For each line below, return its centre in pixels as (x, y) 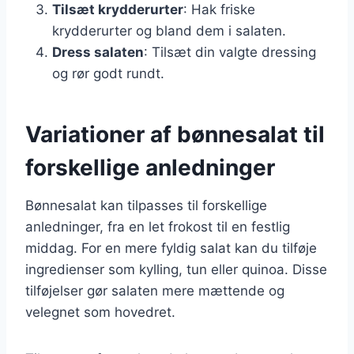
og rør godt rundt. (108, 73)
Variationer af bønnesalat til (175, 134)
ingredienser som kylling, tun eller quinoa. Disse (176, 269)
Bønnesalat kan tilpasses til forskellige (146, 205)
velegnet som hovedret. (100, 312)
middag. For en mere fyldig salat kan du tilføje (171, 248)
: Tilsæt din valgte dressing (230, 52)
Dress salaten (98, 52)
